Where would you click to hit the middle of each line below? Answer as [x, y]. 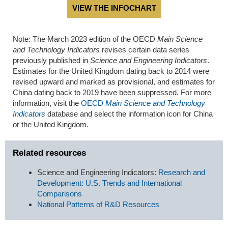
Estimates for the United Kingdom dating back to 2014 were [111, 71]
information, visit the [47, 103]
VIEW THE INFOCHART [114, 8]
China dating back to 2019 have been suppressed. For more [112, 93]
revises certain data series [146, 50]
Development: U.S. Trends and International [109, 183]
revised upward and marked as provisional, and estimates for [114, 82]
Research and [182, 172]
